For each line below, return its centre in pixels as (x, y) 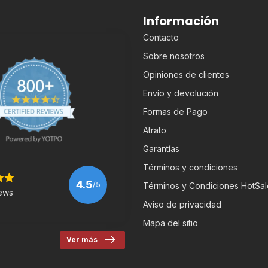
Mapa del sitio (170, 223)
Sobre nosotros (174, 56)
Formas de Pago (175, 111)
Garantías (161, 148)
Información (181, 21)
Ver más (82, 239)
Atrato (155, 130)
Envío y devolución (181, 93)
